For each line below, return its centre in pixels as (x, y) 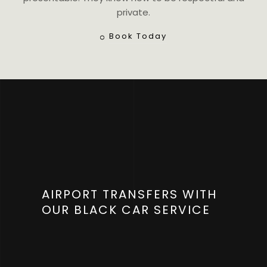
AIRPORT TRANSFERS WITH (129, 195)
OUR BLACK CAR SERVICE (126, 210)
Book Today (138, 36)
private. (133, 13)
